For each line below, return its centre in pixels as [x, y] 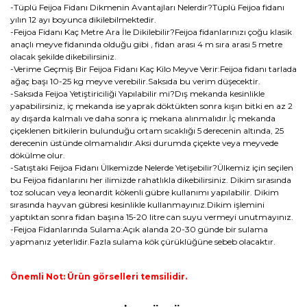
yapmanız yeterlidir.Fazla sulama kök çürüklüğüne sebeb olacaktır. [143, 241]
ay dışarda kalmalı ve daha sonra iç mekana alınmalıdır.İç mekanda [143, 118]
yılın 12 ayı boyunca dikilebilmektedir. [83, 19]
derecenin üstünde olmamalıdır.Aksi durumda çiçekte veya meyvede [144, 143]
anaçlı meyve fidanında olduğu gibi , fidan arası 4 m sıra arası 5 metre [146, 44]
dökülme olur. [38, 155]
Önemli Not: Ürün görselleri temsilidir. [99, 276]
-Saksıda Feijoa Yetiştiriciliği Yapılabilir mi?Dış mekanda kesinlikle [137, 93]
